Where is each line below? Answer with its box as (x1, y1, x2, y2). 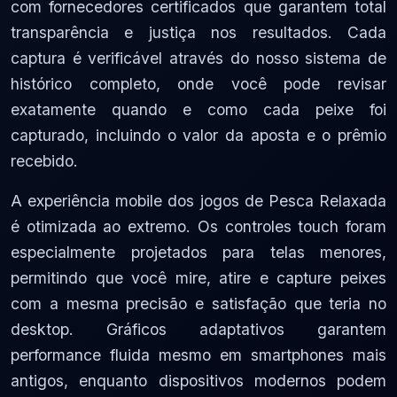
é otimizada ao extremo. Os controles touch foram (11, 217, 386, 237)
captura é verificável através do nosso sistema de (11, 49, 386, 68)
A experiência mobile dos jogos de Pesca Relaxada (11, 191, 386, 211)
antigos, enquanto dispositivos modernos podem (11, 371, 386, 391)
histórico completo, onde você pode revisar (11, 74, 386, 94)
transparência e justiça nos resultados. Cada (11, 23, 386, 43)
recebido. (11, 152, 78, 171)
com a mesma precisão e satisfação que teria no (11, 294, 386, 314)
